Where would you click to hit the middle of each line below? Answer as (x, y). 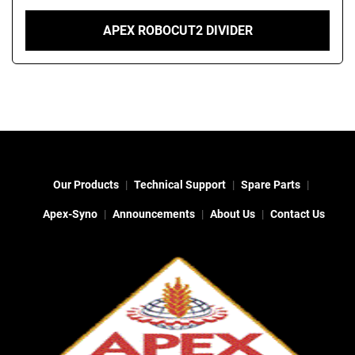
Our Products (86, 185)
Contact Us (298, 214)
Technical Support (179, 185)
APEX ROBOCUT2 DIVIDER (177, 31)
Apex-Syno (70, 214)
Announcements (154, 214)
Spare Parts (270, 185)
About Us (233, 214)
